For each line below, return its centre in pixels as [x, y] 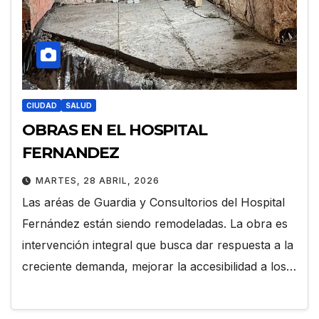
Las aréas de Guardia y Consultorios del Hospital [153, 202]
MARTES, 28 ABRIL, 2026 [98, 180]
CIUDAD [42, 105]
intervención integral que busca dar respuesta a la [158, 245]
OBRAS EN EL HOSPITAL [115, 130]
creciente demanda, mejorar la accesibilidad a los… [159, 266]
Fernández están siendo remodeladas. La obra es [155, 223]
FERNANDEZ [71, 152]
